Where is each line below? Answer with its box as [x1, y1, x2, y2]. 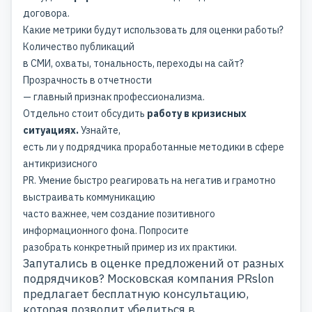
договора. [23, 7, 70, 20]
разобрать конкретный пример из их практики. [23, 241, 237, 254]
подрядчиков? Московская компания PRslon [23, 271, 274, 287]
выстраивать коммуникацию [23, 191, 155, 204]
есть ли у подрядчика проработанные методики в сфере [23, 141, 284, 154]
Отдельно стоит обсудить [23, 107, 147, 120]
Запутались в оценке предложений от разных [23, 256, 284, 272]
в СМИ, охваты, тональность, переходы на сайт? [23, 57, 244, 70]
